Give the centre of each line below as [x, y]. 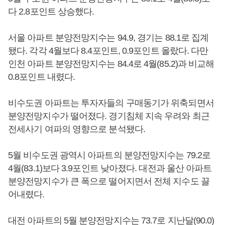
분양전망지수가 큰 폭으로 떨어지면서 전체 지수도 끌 [109, 181]
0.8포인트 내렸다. [42, 77]
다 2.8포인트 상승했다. [52, 12]
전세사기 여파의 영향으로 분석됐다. [77, 129]
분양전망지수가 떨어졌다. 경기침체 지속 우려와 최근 [109, 116]
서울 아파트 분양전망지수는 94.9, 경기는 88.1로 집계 [108, 38]
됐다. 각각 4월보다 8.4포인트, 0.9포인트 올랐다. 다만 [108, 51]
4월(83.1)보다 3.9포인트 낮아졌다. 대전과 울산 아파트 [110, 168]
